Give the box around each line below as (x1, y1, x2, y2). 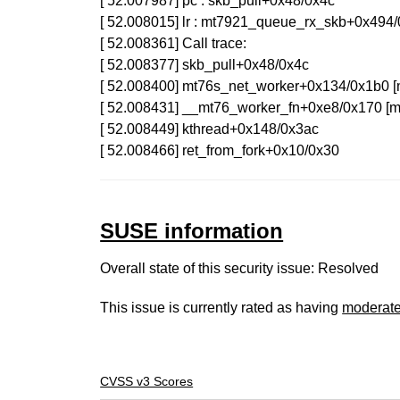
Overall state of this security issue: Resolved (100, 261, 379, 276)
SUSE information (100, 219, 284, 243)
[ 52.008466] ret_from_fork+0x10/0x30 (100, 143, 340, 158)
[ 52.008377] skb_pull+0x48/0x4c (100, 57, 310, 72)
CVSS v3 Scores (100, 374, 194, 388)
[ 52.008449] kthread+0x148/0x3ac (100, 121, 320, 137)
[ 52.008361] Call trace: (100, 36, 247, 51)
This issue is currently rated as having (100, 300, 343, 315)
